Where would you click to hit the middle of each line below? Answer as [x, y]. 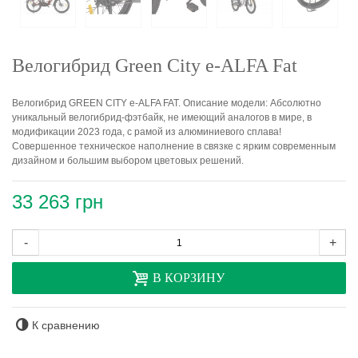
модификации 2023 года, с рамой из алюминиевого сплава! [147, 132]
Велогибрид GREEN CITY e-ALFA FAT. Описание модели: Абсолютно [167, 103]
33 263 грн [58, 202]
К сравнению [66, 325]
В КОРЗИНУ [189, 278]
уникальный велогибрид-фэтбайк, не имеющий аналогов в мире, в [162, 118]
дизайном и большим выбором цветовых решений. [128, 161]
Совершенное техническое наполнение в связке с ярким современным [174, 147]
